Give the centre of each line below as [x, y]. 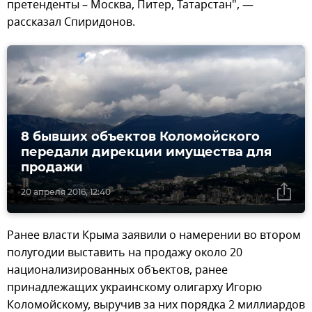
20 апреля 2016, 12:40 [66, 192]
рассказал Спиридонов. [71, 23]
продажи [52, 167]
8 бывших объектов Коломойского [140, 137]
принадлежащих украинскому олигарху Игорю [134, 288]
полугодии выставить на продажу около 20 [125, 253]
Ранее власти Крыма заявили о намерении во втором [154, 236]
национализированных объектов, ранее [117, 271]
